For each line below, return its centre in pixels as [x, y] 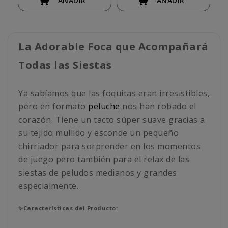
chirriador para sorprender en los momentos [109, 146]
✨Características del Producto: [68, 208]
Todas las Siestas [65, 65]
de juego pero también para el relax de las [104, 160]
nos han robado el [158, 107]
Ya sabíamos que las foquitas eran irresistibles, [114, 93]
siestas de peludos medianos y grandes [98, 173]
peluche [104, 107]
